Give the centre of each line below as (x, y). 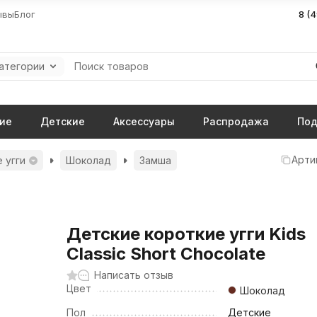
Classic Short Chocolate (166, 254)
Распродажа (236, 121)
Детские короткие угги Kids (186, 234)
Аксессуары (144, 121)
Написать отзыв (134, 275)
